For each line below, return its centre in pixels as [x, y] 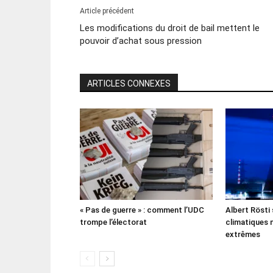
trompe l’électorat [113, 222]
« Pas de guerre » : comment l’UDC [142, 210]
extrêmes [243, 234]
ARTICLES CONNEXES [129, 83]
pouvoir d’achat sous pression [140, 41]
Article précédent [107, 11]
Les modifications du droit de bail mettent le [169, 28]
